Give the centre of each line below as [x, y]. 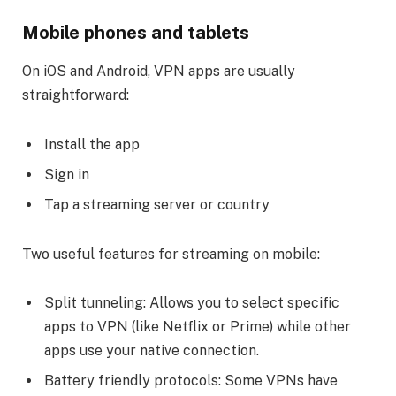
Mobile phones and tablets [136, 32]
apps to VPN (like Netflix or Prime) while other [198, 327]
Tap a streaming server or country [157, 204]
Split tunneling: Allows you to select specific [192, 303]
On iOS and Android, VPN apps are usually [159, 72]
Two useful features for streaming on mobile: [171, 254]
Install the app [92, 144]
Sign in [67, 174]
